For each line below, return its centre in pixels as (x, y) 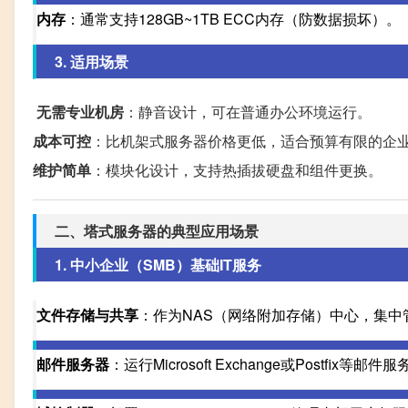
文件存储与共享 (87, 315)
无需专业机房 (80, 112)
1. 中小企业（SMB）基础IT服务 (158, 265)
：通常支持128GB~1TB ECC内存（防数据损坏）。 (233, 19)
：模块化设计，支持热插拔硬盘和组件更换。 (237, 170)
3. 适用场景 (92, 62)
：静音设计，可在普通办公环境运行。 (248, 112)
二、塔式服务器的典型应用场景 (157, 231)
